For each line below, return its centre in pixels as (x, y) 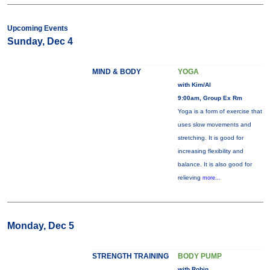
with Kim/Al (194, 85)
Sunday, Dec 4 (40, 41)
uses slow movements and (214, 124)
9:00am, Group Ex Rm (210, 98)
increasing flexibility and (210, 151)
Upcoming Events (37, 28)
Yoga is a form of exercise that (220, 111)
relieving (190, 177)
